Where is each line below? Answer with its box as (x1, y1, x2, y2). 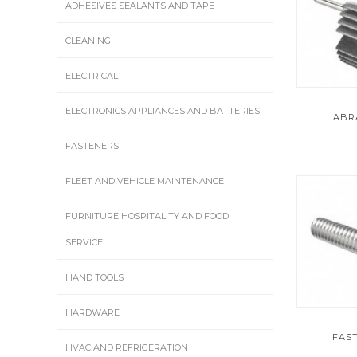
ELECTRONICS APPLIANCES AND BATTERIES (65, 105, 260, 116)
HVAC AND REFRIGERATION (65, 342, 188, 353)
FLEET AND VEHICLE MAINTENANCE (65, 175, 224, 186)
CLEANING (65, 35, 111, 46)
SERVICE (65, 237, 103, 248)
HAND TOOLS (65, 272, 124, 283)
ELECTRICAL (65, 70, 118, 81)
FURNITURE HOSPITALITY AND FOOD (65, 210, 229, 222)
